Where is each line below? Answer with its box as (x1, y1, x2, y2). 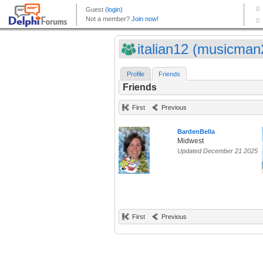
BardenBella (177, 128, 215, 136)
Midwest (177, 137, 204, 146)
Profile (127, 70, 144, 78)
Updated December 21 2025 (177, 147, 258, 155)
